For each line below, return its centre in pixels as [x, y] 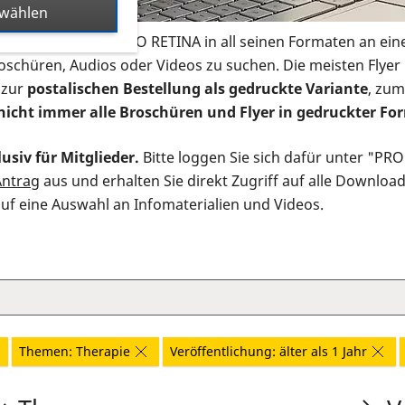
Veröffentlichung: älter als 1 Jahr [268, 352]
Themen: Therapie [75, 352]
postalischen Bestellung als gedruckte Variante [198, 89]
